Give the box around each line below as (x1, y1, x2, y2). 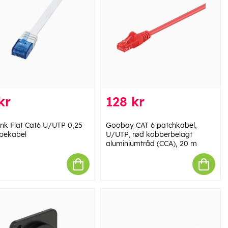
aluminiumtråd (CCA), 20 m (105, 139, 197, 149)
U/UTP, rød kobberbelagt (105, 130, 192, 139)
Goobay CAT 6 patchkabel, (105, 121, 197, 130)
